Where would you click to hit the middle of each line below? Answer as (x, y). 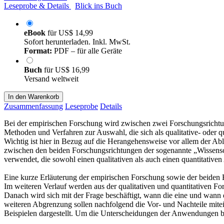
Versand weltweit (51, 78)
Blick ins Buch (98, 5)
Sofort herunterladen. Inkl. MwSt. (77, 41)
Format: (38, 50)
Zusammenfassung (33, 106)
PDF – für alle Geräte (87, 50)
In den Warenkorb (33, 96)
